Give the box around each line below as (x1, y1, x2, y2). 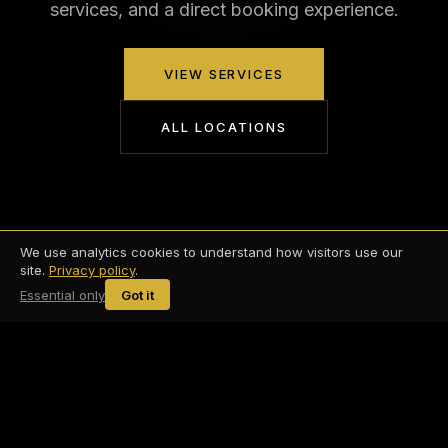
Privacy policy (49, 262, 135, 279)
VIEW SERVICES (163, 66, 285, 83)
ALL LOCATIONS (161, 119, 287, 136)
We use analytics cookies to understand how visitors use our (20, 244, 403, 261)
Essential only (20, 286, 105, 303)
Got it (121, 286, 154, 303)
